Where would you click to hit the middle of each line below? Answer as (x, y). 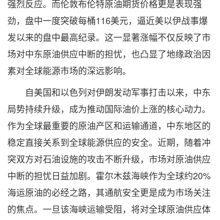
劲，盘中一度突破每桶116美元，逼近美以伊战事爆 (108, 20)
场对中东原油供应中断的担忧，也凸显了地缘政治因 (109, 54)
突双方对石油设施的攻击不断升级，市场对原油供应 (109, 159)
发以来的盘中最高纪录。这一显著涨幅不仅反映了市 (109, 37)
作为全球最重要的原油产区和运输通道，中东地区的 (109, 125)
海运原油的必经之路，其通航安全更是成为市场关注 (109, 192)
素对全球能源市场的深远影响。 (69, 70)
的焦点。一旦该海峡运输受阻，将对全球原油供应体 (109, 209)
